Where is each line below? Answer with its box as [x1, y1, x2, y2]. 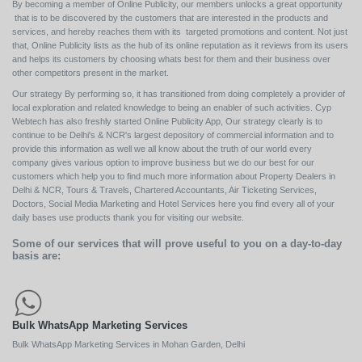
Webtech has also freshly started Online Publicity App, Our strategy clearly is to [12, 116, 322, 127]
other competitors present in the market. [12, 68, 169, 78]
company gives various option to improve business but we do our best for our [12, 158, 314, 168]
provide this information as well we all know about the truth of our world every [12, 144, 312, 154]
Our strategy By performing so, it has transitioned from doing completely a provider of [12, 89, 345, 99]
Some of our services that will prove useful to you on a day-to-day [12, 238, 342, 250]
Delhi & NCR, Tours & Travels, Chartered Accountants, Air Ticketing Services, [12, 185, 317, 196]
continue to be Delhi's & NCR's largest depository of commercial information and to [12, 130, 334, 141]
